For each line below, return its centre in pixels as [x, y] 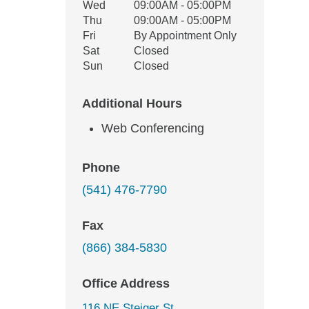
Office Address [126, 283]
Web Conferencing [153, 128]
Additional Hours [132, 103]
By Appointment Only [185, 36]
